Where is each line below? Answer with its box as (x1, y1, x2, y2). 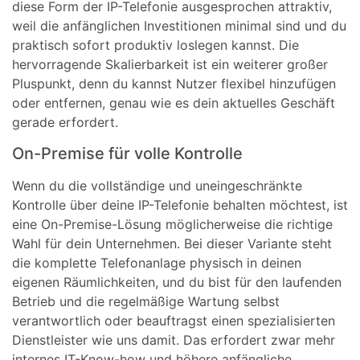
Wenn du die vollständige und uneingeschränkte (12, 177, 302, 194)
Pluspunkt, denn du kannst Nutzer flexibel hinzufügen (12, 76, 336, 92)
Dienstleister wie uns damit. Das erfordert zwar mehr (12, 331, 335, 348)
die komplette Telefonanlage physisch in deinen (12, 254, 301, 271)
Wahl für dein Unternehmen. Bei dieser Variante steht (12, 235, 332, 252)
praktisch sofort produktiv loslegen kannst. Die (12, 37, 299, 54)
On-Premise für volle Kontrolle (12, 143, 243, 163)
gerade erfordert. (12, 114, 118, 131)
